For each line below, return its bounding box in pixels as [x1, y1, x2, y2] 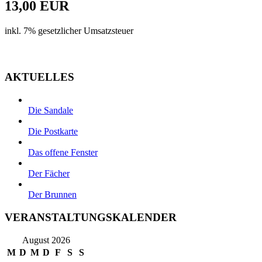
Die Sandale [28, 105, 73, 116]
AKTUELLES [5, 71, 74, 84]
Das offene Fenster [28, 147, 98, 158]
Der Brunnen [28, 189, 77, 200]
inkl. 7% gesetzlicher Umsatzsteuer [5, 25, 133, 36]
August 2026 [22, 235, 70, 245]
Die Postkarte [28, 126, 78, 137]
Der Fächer [28, 168, 70, 179]
